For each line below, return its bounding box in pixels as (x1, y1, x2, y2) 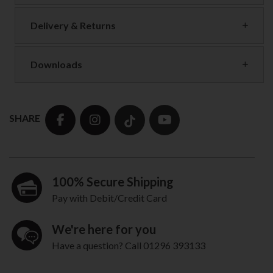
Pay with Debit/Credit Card (52, 192, 167, 204)
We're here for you (52, 222, 156, 237)
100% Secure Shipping (52, 174, 174, 190)
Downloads (30, 58, 82, 71)
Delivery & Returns (30, 19, 116, 32)
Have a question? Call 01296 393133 (52, 239, 205, 252)
